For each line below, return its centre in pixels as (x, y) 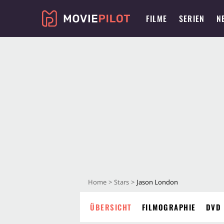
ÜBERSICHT (111, 207)
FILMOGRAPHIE (169, 207)
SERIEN (192, 18)
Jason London (157, 182)
